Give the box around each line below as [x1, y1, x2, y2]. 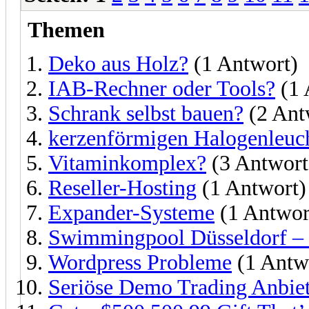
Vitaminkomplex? [48, 150, 206, 175]
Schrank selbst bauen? [48, 101, 243, 126]
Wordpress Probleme [48, 250, 232, 275]
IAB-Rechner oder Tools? [48, 76, 275, 101]
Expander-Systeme [48, 200, 215, 225]
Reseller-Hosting [48, 175, 197, 200]
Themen [28, 17, 105, 42]
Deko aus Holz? [48, 51, 188, 76]
